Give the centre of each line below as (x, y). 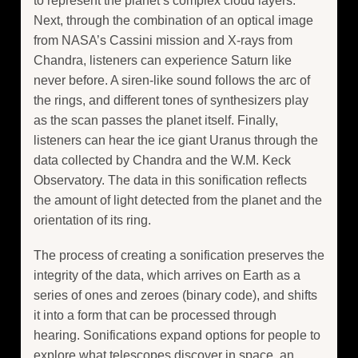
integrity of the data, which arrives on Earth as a (167, 275)
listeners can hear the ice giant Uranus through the (176, 140)
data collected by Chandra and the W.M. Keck (162, 160)
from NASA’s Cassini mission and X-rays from (163, 40)
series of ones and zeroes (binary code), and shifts (175, 295)
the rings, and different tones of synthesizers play (171, 100)
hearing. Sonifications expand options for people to (177, 335)
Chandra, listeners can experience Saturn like (163, 60)
